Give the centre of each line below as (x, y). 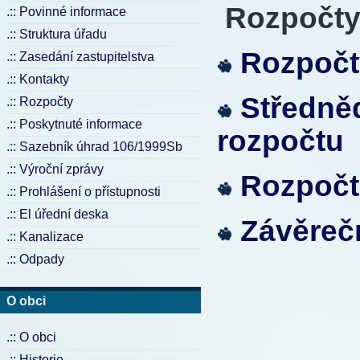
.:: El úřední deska (57, 214)
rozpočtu (280, 141)
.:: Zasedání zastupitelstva (80, 57)
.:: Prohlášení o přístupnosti (84, 192)
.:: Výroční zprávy (55, 169)
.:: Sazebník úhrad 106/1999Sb (94, 147)
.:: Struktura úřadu (57, 34)
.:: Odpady (35, 259)
